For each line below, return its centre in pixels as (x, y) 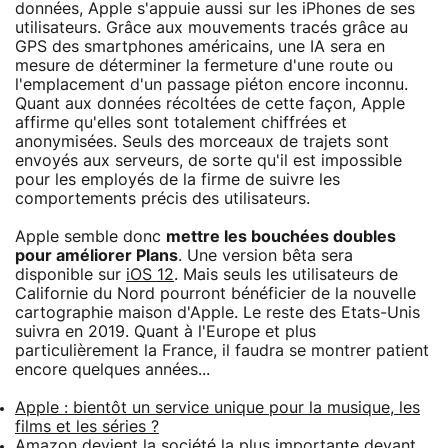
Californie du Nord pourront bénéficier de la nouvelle (215, 293)
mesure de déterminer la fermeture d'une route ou (204, 65)
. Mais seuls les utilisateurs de (286, 274)
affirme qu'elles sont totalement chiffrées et (181, 122)
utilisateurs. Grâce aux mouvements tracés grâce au (211, 27)
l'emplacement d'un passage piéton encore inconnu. (211, 84)
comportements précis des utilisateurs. (162, 198)
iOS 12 (150, 274)
